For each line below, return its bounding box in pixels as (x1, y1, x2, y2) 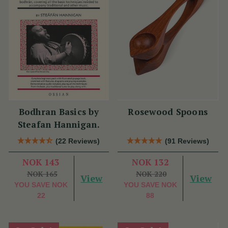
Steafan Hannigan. (17, 119, 100, 131)
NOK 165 (26, 169, 58, 179)
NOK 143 (22, 156, 60, 168)
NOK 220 (136, 169, 167, 179)
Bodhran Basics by (18, 106, 99, 118)
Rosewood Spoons (128, 106, 208, 118)
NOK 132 (131, 156, 169, 168)
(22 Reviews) (55, 137, 100, 146)
